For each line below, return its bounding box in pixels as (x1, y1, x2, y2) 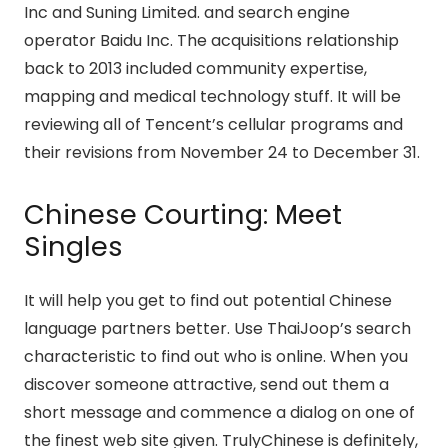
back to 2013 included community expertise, (24, 57, 367, 81)
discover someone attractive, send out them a (24, 373, 389, 397)
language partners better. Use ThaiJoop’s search (24, 317, 411, 341)
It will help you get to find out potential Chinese (24, 289, 392, 313)
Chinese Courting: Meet (24, 195, 342, 235)
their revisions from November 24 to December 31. (24, 141, 420, 165)
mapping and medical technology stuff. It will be (24, 85, 401, 109)
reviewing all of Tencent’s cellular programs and (24, 113, 403, 137)
